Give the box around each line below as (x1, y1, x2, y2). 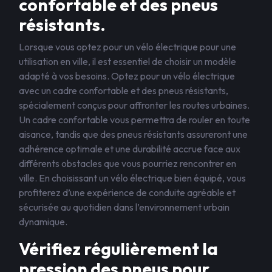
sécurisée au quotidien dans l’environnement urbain (19, 201, 229, 213)
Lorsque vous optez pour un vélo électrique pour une (19, 41, 236, 53)
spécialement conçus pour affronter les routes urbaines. (19, 99, 250, 111)
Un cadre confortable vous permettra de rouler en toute (19, 114, 250, 126)
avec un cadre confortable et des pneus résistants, (19, 84, 228, 97)
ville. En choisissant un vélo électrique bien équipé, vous (19, 172, 246, 184)
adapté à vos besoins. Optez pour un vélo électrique (19, 70, 235, 82)
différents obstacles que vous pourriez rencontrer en (19, 157, 236, 169)
